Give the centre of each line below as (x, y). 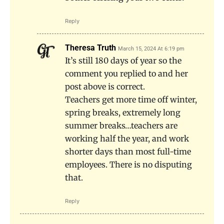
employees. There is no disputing (128, 164)
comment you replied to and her (126, 73)
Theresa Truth (90, 47)
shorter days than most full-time (128, 151)
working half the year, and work (127, 138)
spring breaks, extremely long (123, 112)
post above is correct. (105, 86)
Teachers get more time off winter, (131, 99)
